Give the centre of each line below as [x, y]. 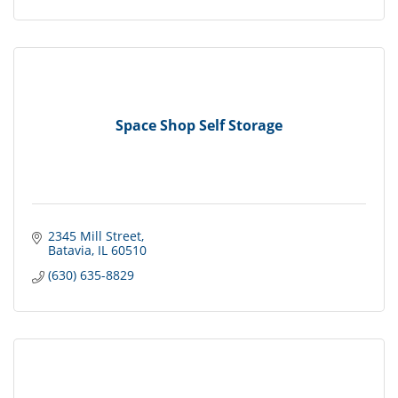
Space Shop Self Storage [199, 125]
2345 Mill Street [94, 236]
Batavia [69, 251]
